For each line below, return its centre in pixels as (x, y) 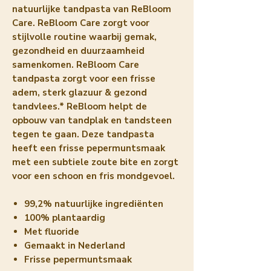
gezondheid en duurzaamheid (78, 51)
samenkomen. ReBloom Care (76, 64)
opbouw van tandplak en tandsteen (92, 120)
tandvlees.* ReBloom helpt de (80, 106)
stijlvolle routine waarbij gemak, (84, 37)
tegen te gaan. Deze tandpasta (83, 134)
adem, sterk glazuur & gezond (80, 92)
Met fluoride (52, 231)
